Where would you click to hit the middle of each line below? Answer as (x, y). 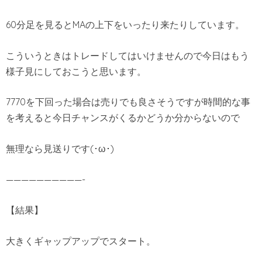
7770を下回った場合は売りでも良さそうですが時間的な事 (128, 102)
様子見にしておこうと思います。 (76, 71)
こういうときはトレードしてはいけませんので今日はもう (127, 55)
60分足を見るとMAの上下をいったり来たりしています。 (125, 25)
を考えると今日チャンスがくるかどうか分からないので (123, 118)
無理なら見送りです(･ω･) (60, 148)
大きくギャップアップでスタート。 (81, 241)
